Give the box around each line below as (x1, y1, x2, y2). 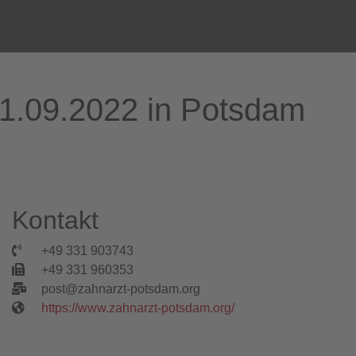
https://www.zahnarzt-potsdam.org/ (41, 301, 235, 315)
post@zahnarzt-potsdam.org (41, 282, 201, 296)
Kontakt (12, 206, 99, 235)
